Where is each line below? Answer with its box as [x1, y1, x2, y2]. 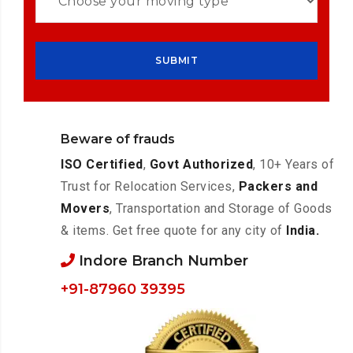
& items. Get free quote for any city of [61, 223, 287, 238]
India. [286, 223, 320, 238]
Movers [61, 201, 110, 216]
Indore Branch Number [75, 252, 249, 269]
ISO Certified [61, 157, 143, 172]
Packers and [238, 179, 318, 194]
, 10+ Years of [253, 157, 335, 172]
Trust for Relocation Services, [61, 179, 239, 194]
